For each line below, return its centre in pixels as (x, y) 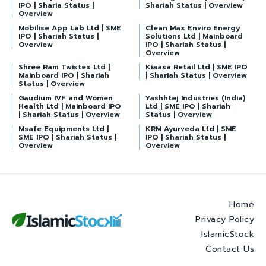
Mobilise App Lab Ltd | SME (70, 28)
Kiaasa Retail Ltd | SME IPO (197, 67)
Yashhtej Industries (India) (195, 98)
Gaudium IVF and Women (66, 98)
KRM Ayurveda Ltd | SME (191, 129)
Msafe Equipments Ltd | (64, 129)
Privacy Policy (225, 219)
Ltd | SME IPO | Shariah (188, 106)
